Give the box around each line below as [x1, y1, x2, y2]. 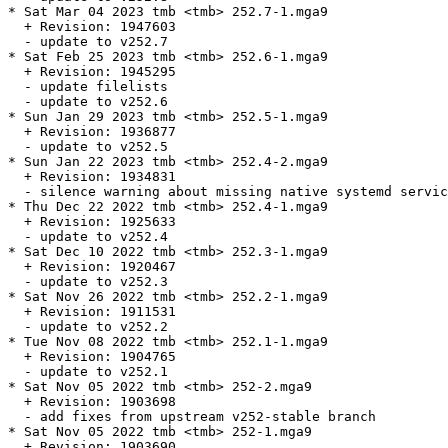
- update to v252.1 [8, 364, 168, 380]
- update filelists [8, 79, 168, 95]
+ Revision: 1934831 [8, 169, 176, 185]
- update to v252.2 [8, 319, 168, 335]
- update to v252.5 [8, 139, 168, 155]
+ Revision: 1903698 [8, 394, 176, 410]
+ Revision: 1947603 [8, 19, 176, 35]
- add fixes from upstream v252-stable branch [8, 409, 376, 425]
